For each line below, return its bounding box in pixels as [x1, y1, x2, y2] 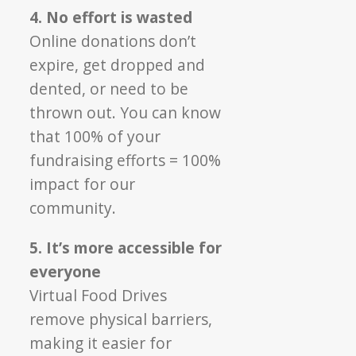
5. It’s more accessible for [29, 236, 222, 258]
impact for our [29, 172, 136, 195]
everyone [29, 260, 102, 282]
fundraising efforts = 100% [29, 149, 222, 171]
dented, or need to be [29, 77, 189, 99]
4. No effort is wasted [29, 6, 193, 28]
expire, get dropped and [29, 53, 206, 75]
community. [29, 196, 117, 219]
